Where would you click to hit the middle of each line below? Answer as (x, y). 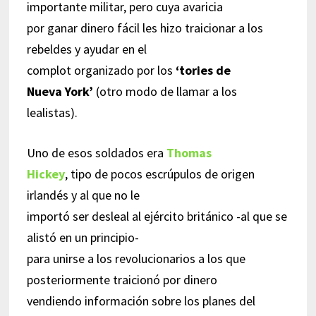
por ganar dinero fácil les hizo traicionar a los (145, 28)
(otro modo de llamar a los (165, 91)
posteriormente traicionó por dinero (122, 279)
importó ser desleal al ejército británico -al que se (157, 216)
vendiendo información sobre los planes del (141, 300)
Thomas (189, 152)
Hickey (45, 174)
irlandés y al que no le (83, 195)
